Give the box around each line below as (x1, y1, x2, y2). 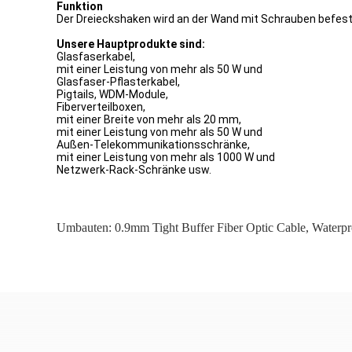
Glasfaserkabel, (57, 50, 135, 63)
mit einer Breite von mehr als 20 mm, (57, 113, 241, 126)
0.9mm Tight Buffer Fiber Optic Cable (115, 221, 306, 234)
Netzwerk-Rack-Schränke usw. (57, 163, 211, 176)
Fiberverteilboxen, (57, 101, 145, 113)
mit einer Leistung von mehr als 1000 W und (57, 151, 275, 163)
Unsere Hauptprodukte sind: (57, 38, 205, 50)
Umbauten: (57, 221, 115, 234)
